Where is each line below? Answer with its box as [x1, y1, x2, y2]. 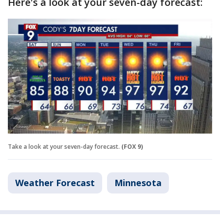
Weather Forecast [15, 176, 95, 189]
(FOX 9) [121, 142, 143, 151]
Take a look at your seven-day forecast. [8, 142, 120, 151]
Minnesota [114, 176, 162, 189]
